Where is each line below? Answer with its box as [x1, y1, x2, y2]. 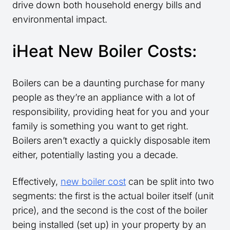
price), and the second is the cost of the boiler [12, 205, 207, 216]
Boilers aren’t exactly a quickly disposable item [12, 135, 210, 146]
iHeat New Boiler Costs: [12, 41, 197, 62]
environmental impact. [12, 14, 107, 25]
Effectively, [12, 176, 61, 187]
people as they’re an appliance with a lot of [12, 92, 195, 103]
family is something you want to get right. [12, 121, 188, 132]
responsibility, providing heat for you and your [12, 106, 209, 118]
